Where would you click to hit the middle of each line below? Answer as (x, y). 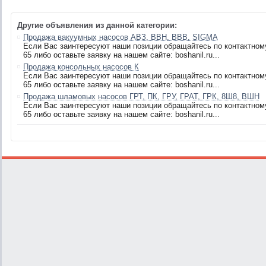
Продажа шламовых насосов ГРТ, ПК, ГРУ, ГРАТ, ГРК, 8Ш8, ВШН (141, 96)
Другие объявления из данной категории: (97, 25)
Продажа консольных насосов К (81, 67)
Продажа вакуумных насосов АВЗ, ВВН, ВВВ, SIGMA (121, 37)
